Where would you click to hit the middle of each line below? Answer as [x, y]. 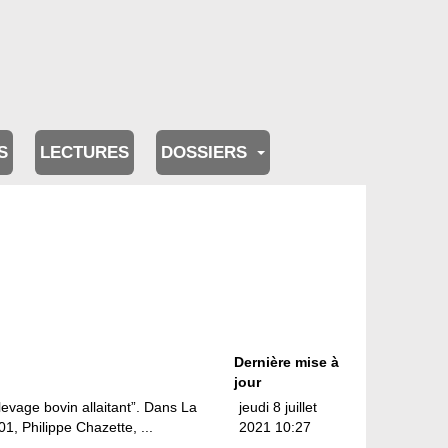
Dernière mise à [286, 362]
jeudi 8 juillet [278, 407]
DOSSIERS [206, 153]
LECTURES [84, 153]
